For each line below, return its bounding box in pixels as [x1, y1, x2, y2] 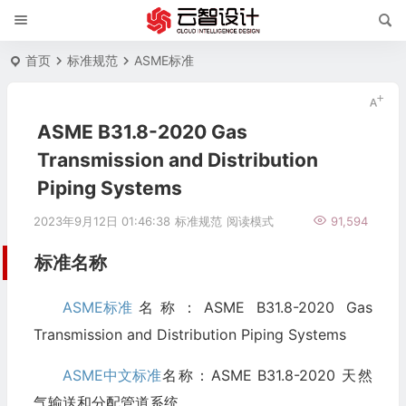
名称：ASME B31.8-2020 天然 [160, 366, 372, 384]
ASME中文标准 [62, 366, 161, 384]
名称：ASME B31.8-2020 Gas [131, 298, 372, 316]
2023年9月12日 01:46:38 [33, 214, 170, 228]
